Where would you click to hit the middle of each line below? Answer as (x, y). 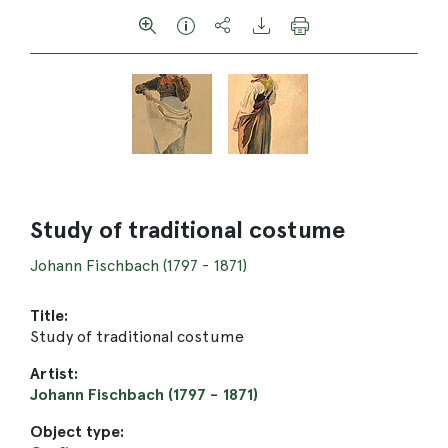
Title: (49, 315)
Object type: (77, 431)
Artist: (54, 373)
